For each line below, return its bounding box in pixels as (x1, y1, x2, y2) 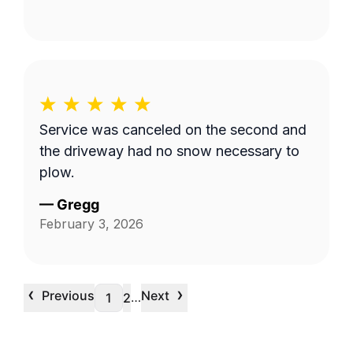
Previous (42, 288, 95, 303)
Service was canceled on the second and (39, 121, 307, 138)
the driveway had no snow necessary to (39, 143, 299, 159)
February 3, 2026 (39, 216, 143, 232)
